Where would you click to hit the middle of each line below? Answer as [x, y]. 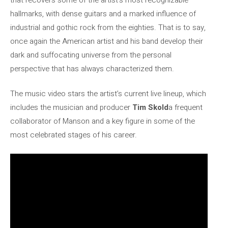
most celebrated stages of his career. [74, 135]
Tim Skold [150, 107]
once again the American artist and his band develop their [107, 41]
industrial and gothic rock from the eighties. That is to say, [108, 27]
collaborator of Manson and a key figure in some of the [103, 121]
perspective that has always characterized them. [92, 68]
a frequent [186, 107]
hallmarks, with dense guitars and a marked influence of [103, 13]
